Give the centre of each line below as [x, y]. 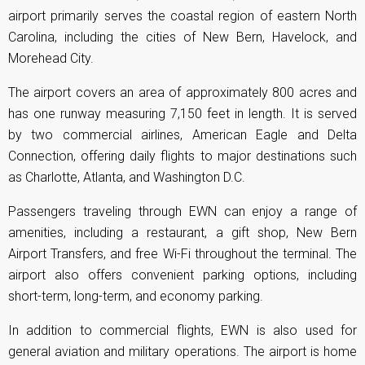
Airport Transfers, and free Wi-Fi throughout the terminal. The [182, 254]
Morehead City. [51, 59]
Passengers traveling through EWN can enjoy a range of [182, 212]
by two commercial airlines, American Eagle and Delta [182, 135]
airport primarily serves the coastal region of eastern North [182, 16]
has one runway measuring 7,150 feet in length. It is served [182, 114]
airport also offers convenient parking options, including [182, 275]
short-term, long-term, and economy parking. [136, 297]
